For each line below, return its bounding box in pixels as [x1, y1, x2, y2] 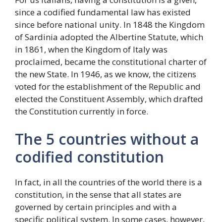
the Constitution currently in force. [15, 106, 148, 117]
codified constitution [15, 146, 164, 167]
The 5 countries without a [15, 128, 199, 149]
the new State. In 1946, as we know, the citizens [15, 68, 196, 80]
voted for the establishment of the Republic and [15, 81, 201, 92]
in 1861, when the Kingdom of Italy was [15, 44, 167, 55]
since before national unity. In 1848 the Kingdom [15, 19, 205, 30]
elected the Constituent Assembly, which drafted [15, 93, 203, 105]
